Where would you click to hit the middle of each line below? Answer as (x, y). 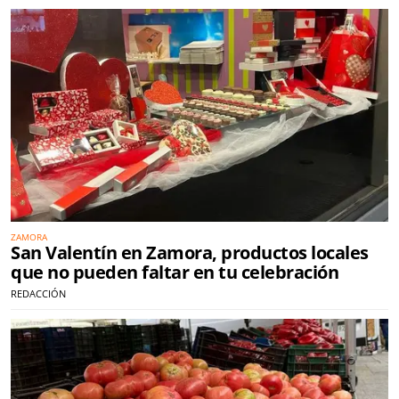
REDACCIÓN (38, 293)
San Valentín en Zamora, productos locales (190, 252)
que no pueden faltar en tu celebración (175, 272)
